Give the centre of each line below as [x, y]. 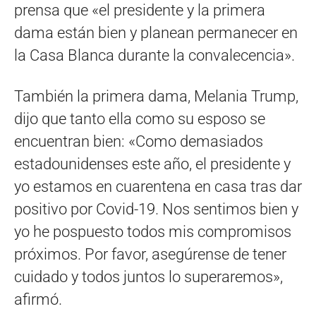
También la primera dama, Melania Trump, [156, 96]
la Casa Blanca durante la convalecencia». [154, 55]
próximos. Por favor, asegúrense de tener [150, 254]
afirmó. [38, 299]
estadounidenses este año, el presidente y [152, 164]
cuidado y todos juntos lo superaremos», [148, 276]
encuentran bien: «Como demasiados [139, 141]
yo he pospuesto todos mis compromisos [153, 231]
